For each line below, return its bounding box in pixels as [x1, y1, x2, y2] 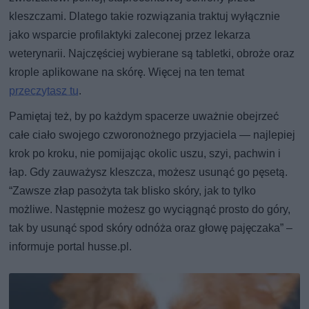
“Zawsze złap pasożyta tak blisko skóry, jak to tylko [9, 183, 257, 197]
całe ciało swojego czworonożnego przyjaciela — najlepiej [9, 128, 296, 141]
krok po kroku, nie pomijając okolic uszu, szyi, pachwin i [9, 146, 281, 160]
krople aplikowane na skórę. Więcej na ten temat [9, 65, 245, 79]
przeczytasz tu [9, 83, 79, 97]
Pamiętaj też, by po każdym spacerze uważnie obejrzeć [9, 109, 279, 123]
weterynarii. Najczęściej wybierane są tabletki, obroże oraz [9, 46, 295, 60]
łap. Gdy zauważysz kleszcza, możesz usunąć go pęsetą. [9, 165, 288, 179]
